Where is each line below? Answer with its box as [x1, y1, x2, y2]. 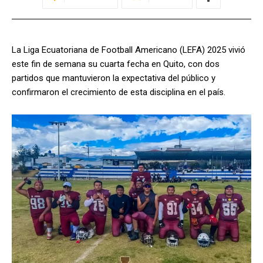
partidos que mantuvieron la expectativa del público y [12, 73, 215, 84]
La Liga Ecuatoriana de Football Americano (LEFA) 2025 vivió [12, 45, 245, 56]
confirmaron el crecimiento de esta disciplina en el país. [12, 87, 225, 98]
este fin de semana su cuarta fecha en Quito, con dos [12, 59, 220, 70]
